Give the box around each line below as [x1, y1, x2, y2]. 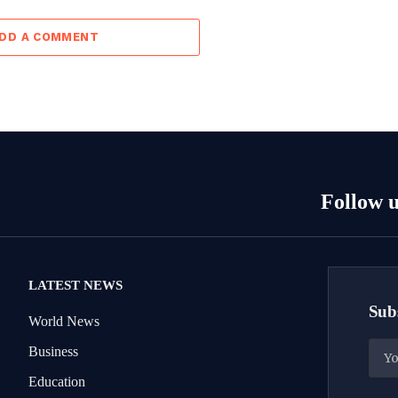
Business [28, 343, 79, 359]
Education [28, 373, 86, 389]
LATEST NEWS [28, 277, 123, 292]
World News [28, 313, 100, 329]
